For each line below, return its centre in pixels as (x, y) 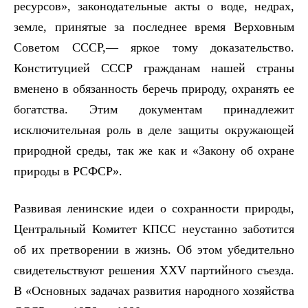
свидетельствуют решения (87, 270)
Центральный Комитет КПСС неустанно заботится (154, 229)
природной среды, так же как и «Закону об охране (154, 150)
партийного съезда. (240, 270)
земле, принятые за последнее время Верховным (154, 26)
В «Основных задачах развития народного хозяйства (154, 290)
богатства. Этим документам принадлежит (154, 109)
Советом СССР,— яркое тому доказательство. (154, 47)
